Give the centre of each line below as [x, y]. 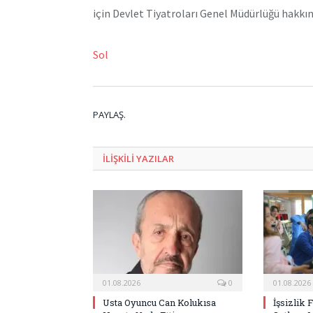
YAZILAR [155, 158]
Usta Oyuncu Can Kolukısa [159, 302]
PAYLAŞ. [109, 114]
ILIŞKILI [119, 158]
